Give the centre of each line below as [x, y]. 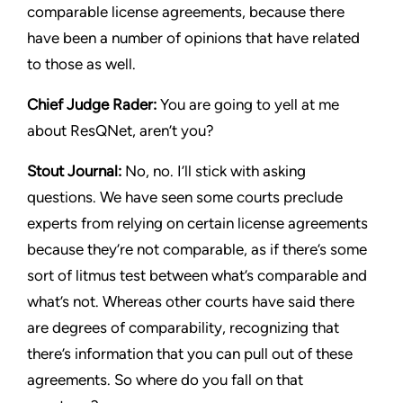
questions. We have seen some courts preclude [185, 197]
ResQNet [101, 130]
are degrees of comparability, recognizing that [183, 327]
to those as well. [81, 64]
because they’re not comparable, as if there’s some [197, 249]
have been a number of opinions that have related [193, 38]
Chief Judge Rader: [94, 104]
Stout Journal [72, 171]
